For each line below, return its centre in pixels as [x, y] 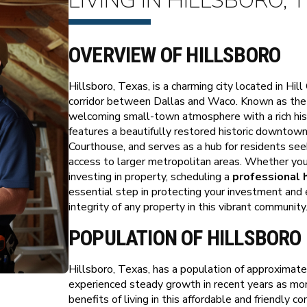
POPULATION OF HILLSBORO [185, 238]
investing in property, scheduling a [150, 177]
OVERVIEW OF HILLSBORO [175, 55]
